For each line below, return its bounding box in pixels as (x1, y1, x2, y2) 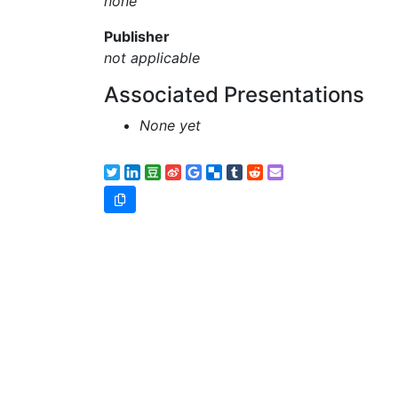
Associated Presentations (104, 82, 364, 107)
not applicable (104, 49, 200, 67)
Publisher (104, 28, 170, 45)
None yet (139, 116, 201, 134)
